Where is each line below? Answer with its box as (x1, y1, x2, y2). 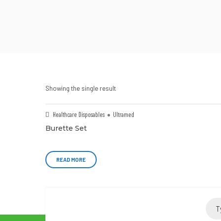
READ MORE (56, 156, 86, 163)
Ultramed (113, 110, 134, 118)
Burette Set (45, 124, 87, 133)
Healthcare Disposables (53, 110, 105, 118)
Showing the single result (45, 84, 116, 92)
